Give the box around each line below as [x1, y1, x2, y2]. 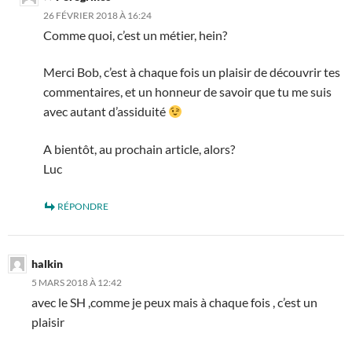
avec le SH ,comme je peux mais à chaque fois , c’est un [31, 294, 317, 310]
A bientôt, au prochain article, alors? [43, 141, 235, 156]
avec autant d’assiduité [43, 104, 168, 119]
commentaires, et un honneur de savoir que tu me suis [43, 84, 332, 100]
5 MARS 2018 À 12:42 [31, 276, 122, 288]
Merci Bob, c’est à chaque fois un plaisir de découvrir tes [43, 64, 340, 80]
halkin [31, 256, 63, 270]
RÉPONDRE [57, 200, 108, 212]
